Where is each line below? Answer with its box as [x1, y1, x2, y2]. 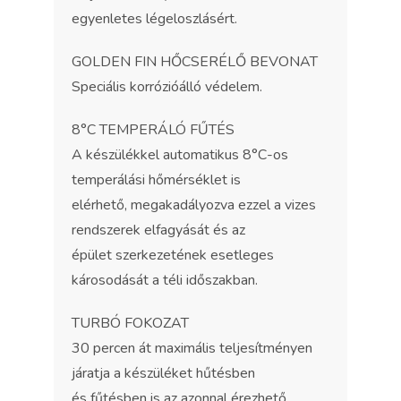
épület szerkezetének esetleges [72, 245, 274, 265]
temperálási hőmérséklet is [72, 170, 241, 190]
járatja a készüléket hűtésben [72, 363, 255, 383]
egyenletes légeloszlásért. [72, 9, 237, 29]
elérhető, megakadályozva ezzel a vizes [72, 195, 316, 215]
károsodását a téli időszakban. [72, 270, 258, 290]
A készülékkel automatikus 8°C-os [72, 145, 288, 165]
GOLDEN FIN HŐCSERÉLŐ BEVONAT [72, 52, 318, 72]
